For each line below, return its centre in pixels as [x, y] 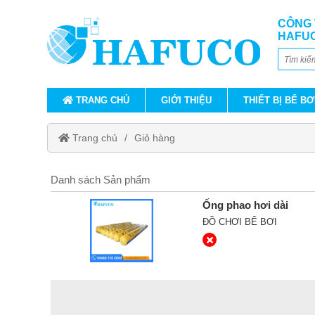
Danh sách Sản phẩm [101, 180]
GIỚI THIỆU [187, 100]
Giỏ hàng [155, 138]
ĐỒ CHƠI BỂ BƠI [240, 222]
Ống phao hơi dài [246, 205]
